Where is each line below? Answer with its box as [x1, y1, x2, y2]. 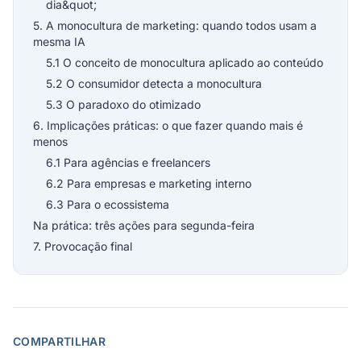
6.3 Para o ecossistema [46, 197, 169, 211]
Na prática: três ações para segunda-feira [33, 218, 255, 232]
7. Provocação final [33, 239, 132, 253]
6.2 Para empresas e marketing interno [46, 176, 251, 190]
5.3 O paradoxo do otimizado [46, 98, 201, 111]
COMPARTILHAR [13, 334, 106, 348]
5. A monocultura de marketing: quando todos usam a [33, 19, 317, 32]
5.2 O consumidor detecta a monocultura [46, 77, 262, 90]
